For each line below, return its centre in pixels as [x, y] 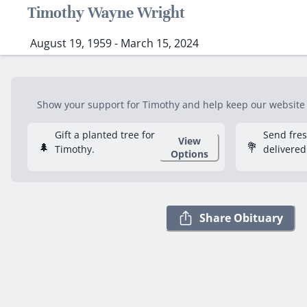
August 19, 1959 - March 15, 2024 [114, 44]
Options [189, 153]
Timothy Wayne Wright [106, 13]
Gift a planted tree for [105, 135]
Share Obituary [241, 218]
